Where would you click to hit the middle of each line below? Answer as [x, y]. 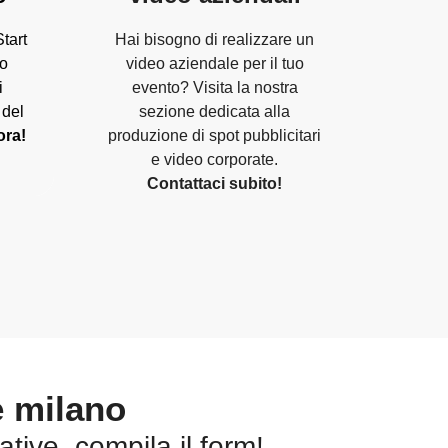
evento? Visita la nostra [214, 87]
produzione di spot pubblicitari [215, 135]
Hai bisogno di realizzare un [215, 39]
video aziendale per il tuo [214, 63]
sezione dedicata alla [215, 111]
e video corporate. [215, 159]
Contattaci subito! [215, 183]
